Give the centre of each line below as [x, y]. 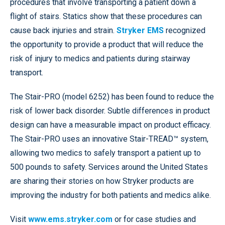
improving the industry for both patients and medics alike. [110, 195]
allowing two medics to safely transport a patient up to [105, 153]
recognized [185, 30]
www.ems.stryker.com [70, 219]
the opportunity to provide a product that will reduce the [107, 44]
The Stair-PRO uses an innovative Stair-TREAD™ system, [109, 139]
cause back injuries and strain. [63, 30]
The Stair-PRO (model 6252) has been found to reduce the [112, 97]
